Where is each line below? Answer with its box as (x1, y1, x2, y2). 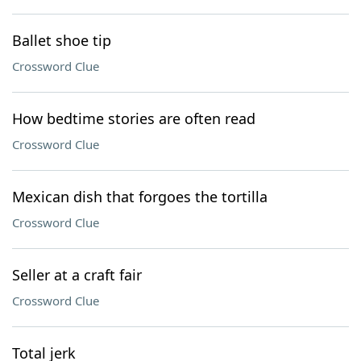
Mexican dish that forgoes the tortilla (12, 187, 268, 206)
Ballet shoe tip (12, 31, 111, 50)
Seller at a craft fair (12, 265, 142, 284)
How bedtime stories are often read (12, 109, 255, 128)
